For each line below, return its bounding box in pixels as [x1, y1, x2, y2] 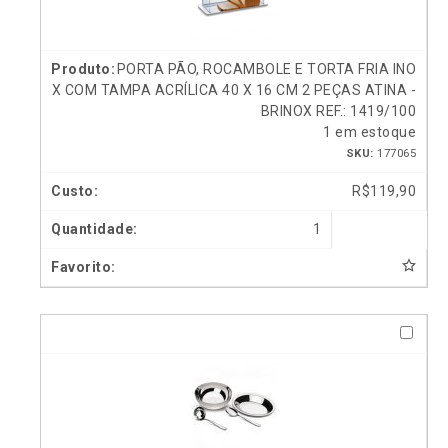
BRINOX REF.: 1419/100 [260, 102, 416, 119]
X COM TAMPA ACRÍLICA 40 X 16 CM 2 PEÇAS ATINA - [51, 81, 416, 98]
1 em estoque [323, 123, 416, 140]
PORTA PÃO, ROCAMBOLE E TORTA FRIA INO [116, 60, 416, 77]
